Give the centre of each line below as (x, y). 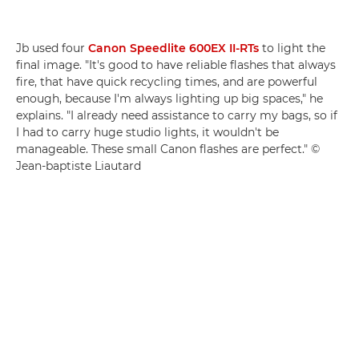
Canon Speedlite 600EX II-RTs (173, 48)
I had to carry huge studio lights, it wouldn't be (147, 133)
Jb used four (52, 48)
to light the (292, 48)
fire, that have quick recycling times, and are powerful (167, 82)
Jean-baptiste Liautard (79, 166)
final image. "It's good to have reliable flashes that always (176, 65)
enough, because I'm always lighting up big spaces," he (169, 99)
